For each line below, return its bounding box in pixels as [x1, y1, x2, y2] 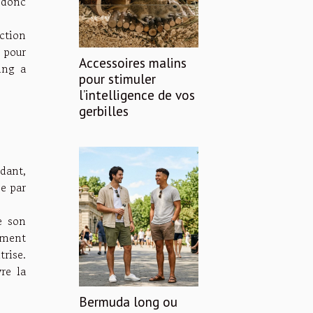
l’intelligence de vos [79, 85, 195, 103]
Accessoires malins [79, 53, 187, 71]
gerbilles [79, 101, 129, 119]
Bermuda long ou [79, 292, 177, 310]
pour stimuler [79, 69, 156, 87]
